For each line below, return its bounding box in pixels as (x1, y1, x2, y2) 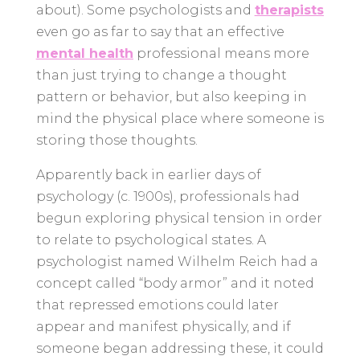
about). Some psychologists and (35, 2, 255, 18)
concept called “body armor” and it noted (35, 275, 314, 291)
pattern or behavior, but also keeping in (35, 88, 307, 104)
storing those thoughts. (35, 132, 204, 148)
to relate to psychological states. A (35, 231, 266, 247)
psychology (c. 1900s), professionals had (35, 188, 300, 204)
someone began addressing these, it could (35, 340, 324, 356)
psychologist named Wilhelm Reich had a (35, 253, 318, 269)
